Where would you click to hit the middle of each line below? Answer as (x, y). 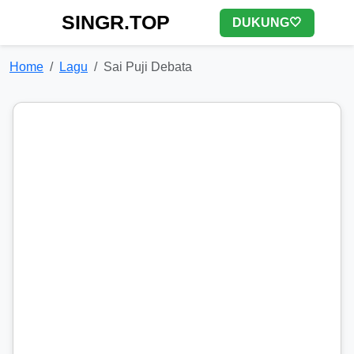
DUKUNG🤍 (267, 22)
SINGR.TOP (116, 22)
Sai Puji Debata (148, 67)
